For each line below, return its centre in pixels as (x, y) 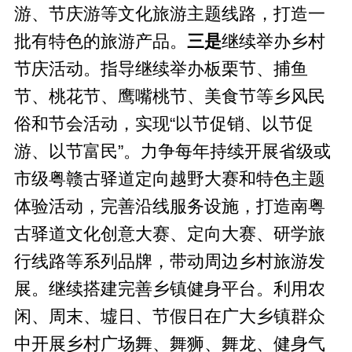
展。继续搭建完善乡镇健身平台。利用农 (169, 289)
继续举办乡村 (273, 41)
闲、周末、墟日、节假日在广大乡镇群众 (169, 316)
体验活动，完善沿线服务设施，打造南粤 (169, 206)
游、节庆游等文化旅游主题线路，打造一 (169, 14)
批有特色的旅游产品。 (100, 41)
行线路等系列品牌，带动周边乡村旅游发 (169, 261)
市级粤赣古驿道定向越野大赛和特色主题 (169, 179)
